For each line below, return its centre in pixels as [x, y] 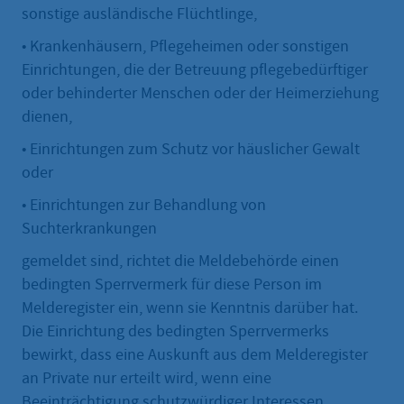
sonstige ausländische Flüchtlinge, [139, 14]
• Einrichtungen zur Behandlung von [144, 206]
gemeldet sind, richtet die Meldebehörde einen [180, 262]
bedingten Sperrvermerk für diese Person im [172, 285]
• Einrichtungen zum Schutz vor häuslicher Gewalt [191, 150]
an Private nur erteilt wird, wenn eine [147, 379]
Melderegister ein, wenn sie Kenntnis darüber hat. [190, 308]
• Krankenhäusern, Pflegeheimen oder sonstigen [185, 47]
